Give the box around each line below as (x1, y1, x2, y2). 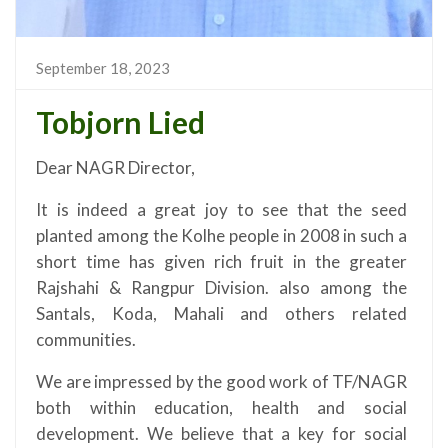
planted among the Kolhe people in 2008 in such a (36, 225, 407, 247)
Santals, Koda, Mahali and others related (36, 303, 407, 325)
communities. (36, 329, 136, 351)
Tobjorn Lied (36, 104, 205, 141)
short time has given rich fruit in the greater (36, 251, 407, 273)
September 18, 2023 (36, 59, 170, 78)
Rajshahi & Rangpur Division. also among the (36, 277, 407, 299)
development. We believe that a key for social (36, 423, 407, 445)
